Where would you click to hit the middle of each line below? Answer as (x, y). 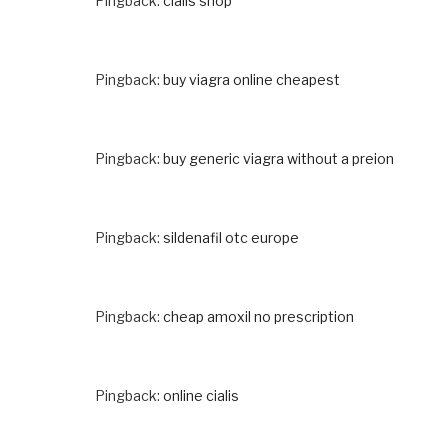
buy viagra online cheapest (251, 79)
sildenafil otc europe (231, 237)
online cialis (201, 395)
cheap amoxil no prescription (258, 316)
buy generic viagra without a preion (278, 158)
